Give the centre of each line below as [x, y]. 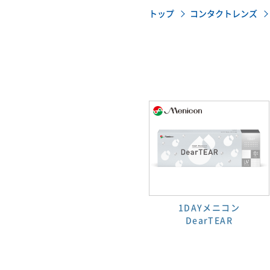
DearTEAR [209, 221]
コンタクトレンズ [224, 14]
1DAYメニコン [209, 208]
